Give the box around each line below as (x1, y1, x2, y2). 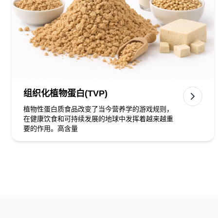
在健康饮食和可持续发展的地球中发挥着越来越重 (23, 115, 173, 123)
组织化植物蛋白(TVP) (23, 89, 108, 98)
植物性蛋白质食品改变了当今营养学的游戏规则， (23, 105, 173, 113)
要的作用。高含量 (23, 125, 78, 132)
